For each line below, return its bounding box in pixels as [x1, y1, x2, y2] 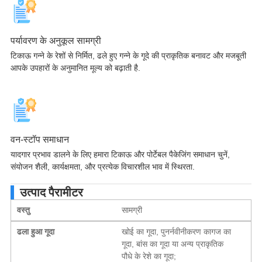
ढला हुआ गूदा [16, 226, 54, 236]
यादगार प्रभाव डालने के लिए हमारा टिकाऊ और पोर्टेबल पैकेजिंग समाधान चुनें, [10, 149, 230, 159]
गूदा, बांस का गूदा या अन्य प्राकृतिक [122, 239, 224, 249]
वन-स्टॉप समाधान [10, 134, 69, 144]
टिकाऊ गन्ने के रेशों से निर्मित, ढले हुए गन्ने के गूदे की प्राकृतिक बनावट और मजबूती [10, 50, 246, 60]
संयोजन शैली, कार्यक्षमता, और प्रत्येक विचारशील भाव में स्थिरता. [10, 161, 195, 171]
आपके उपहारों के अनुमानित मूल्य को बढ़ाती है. [10, 63, 140, 73]
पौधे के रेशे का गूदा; [122, 251, 177, 261]
